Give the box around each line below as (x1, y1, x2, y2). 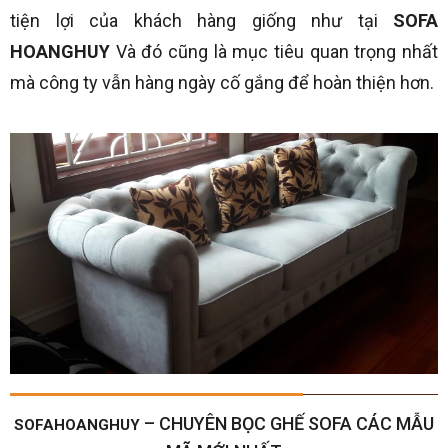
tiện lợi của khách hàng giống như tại (10, 9, 393, 31)
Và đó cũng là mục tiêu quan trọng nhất (110, 40, 438, 62)
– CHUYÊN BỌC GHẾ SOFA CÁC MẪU (140, 412, 434, 434)
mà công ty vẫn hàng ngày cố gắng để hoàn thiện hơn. (10, 71, 434, 93)
